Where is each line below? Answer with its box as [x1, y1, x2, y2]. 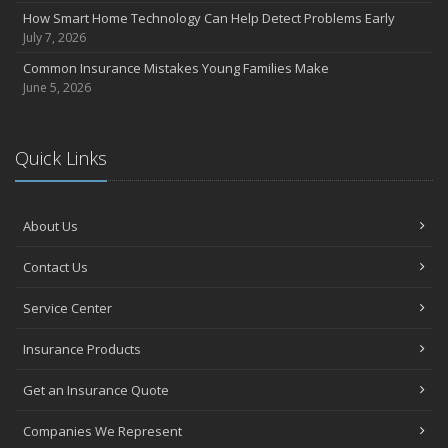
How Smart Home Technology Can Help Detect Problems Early [23, 8, 395, 27]
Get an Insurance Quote [23, 380, 169, 399]
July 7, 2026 [23, 28, 86, 46]
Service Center [23, 298, 112, 317]
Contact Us [23, 257, 88, 276]
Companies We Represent [23, 421, 182, 440]
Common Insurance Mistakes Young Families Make [23, 58, 329, 77]
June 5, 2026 [23, 78, 91, 96]
